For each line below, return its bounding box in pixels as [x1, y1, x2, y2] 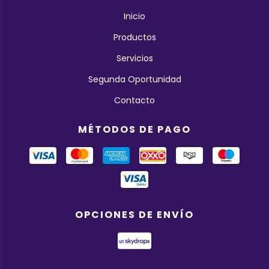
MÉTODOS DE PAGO [78, 122, 191, 136]
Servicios [116, 52, 153, 64]
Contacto [114, 94, 155, 106]
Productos [113, 31, 156, 43]
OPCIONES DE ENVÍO [75, 207, 194, 222]
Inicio [124, 10, 145, 22]
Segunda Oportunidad [88, 73, 181, 85]
